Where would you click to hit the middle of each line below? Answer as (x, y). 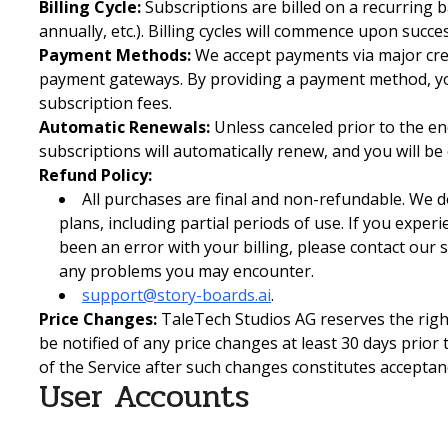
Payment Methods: (115, 54)
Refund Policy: (95, 174)
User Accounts (144, 396)
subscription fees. (105, 102)
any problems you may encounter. (186, 270)
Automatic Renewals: (124, 126)
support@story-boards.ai (176, 294)
